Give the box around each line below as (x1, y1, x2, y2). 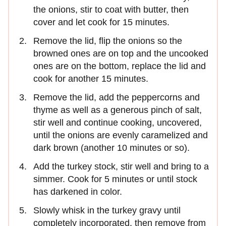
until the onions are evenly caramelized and (33, 130, 208, 140)
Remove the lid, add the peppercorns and (33, 92, 200, 102)
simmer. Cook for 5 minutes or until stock (33, 174, 197, 184)
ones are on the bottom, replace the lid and (33, 61, 206, 71)
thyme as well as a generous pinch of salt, (33, 104, 202, 115)
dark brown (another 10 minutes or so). (33, 142, 190, 153)
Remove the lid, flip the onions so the (33, 35, 182, 46)
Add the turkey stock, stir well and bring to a (33, 161, 209, 172)
